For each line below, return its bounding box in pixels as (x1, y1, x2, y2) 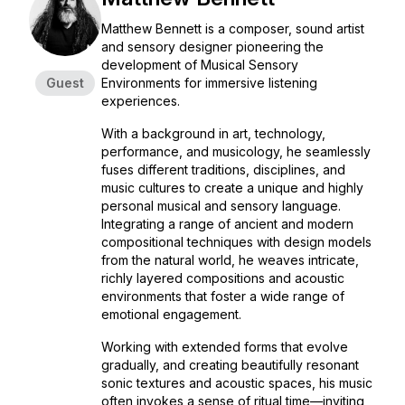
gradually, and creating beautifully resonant (101, 357, 359, 372)
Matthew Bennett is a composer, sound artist (101, 21, 364, 36)
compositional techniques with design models (101, 234, 372, 250)
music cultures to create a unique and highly (101, 180, 363, 195)
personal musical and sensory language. (101, 198, 341, 213)
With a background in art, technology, (101, 126, 325, 141)
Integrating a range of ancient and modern (101, 216, 353, 231)
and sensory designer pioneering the (101, 39, 324, 54)
